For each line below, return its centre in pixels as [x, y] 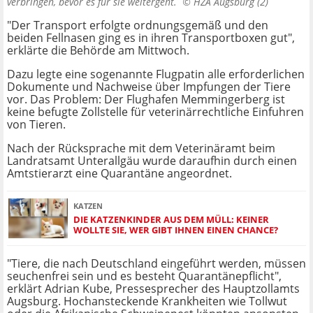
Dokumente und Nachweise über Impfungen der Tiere [149, 87]
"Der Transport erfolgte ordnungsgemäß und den [138, 26]
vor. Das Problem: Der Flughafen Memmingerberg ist [146, 100]
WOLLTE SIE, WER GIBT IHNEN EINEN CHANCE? [176, 230]
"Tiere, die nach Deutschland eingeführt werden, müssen [156, 264]
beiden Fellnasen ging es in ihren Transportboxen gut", [151, 38]
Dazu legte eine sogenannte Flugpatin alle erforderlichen [156, 74]
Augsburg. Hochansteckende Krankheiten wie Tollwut [147, 301]
